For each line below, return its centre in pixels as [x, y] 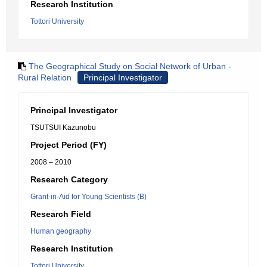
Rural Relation [45, 77]
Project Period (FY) [69, 145]
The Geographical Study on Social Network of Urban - [130, 66]
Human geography [61, 231]
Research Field [61, 214]
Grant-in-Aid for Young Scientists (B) [89, 197]
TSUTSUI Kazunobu [63, 128]
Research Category [69, 179]
